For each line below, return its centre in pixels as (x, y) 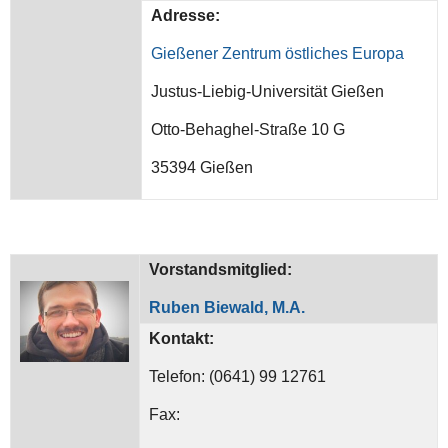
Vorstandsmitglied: (221, 269)
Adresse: (186, 15)
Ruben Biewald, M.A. (227, 307)
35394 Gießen (202, 167)
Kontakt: (182, 338)
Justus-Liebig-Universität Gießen (268, 91)
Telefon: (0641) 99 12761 (238, 376)
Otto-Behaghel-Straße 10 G (248, 129)
